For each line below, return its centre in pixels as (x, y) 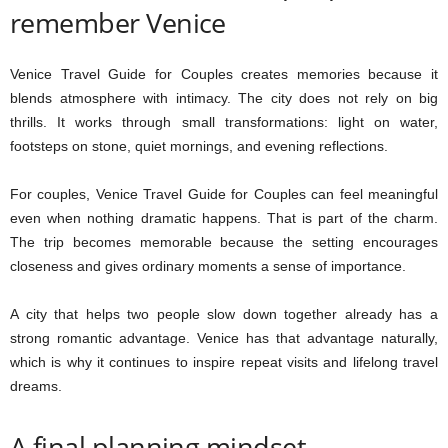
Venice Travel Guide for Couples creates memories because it (224, 74)
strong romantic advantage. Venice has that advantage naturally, (224, 338)
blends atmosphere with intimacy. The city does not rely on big (224, 98)
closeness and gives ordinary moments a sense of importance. (208, 266)
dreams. (36, 386)
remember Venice (118, 22)
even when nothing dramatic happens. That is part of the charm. (224, 218)
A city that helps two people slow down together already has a (224, 314)
